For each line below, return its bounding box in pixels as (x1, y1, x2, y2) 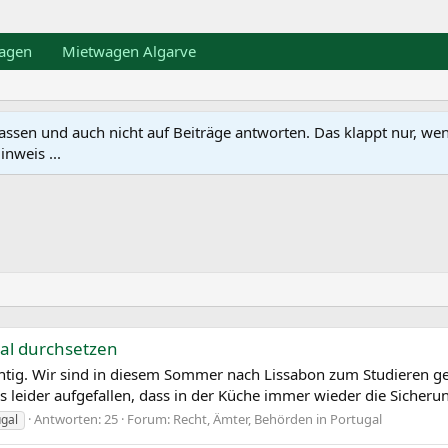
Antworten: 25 (34, 409, 118, 428)
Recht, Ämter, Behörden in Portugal (173, 409, 382, 428)
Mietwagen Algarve (61, 41, 196, 61)
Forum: (127, 409, 173, 428)
